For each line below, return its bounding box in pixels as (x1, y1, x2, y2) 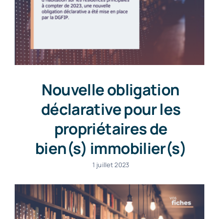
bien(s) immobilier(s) (35, 137, 186, 158)
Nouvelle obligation (42, 79, 180, 100)
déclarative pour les (41, 98, 181, 119)
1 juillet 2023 (92, 160, 130, 169)
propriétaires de (54, 118, 168, 139)
